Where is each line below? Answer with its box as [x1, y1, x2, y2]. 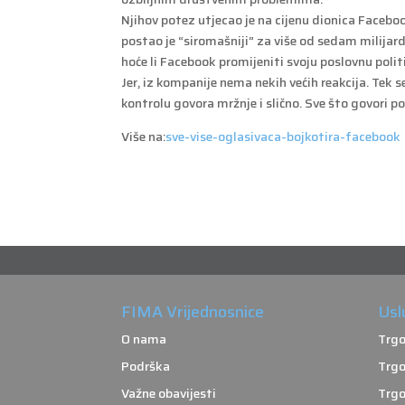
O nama [121, 329, 167, 350]
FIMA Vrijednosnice [121, 299, 265, 325]
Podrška [121, 356, 171, 377]
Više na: [121, 126, 166, 146]
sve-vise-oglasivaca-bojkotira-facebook [165, 126, 401, 146]
